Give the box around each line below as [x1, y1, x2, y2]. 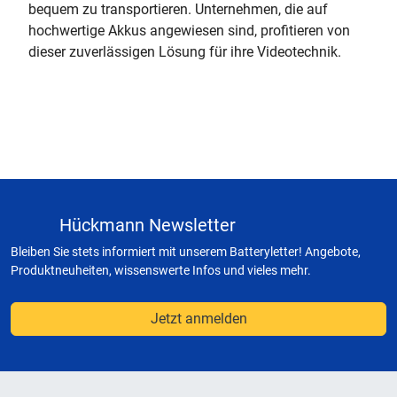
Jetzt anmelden [150, 310, 247, 327]
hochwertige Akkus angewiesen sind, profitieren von [28, 22, 350, 39]
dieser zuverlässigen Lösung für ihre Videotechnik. [28, 43, 341, 60]
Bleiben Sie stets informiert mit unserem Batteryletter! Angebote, [11, 245, 361, 259]
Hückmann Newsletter [59, 214, 236, 236]
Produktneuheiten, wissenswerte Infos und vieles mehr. [11, 263, 311, 277]
